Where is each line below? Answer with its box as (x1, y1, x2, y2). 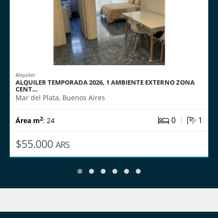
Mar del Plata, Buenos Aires (16, 93, 105, 102)
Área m (16, 116, 40, 125)
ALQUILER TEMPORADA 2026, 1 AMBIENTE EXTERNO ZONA (16, 78, 195, 87)
